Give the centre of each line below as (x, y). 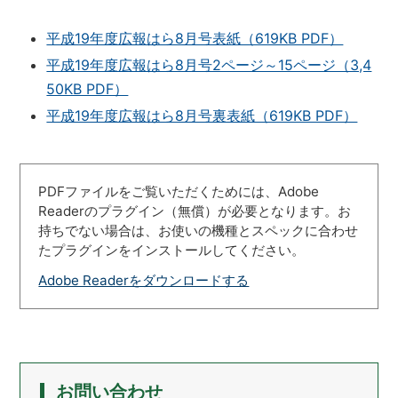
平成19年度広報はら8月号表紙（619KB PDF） (195, 38)
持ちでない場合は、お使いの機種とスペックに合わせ (199, 230)
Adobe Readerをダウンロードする (144, 280)
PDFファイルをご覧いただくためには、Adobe (179, 191)
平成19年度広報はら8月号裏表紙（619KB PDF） (202, 115)
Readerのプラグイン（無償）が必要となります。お (195, 211)
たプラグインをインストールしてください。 (172, 250)
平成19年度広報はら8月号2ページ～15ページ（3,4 (209, 64)
